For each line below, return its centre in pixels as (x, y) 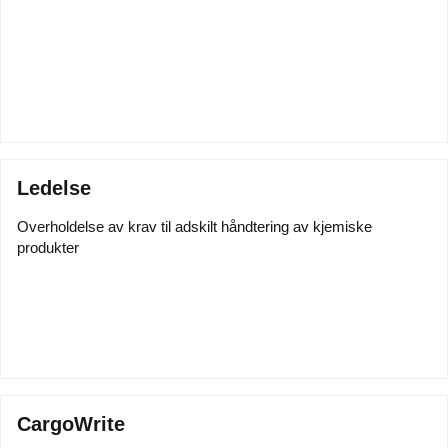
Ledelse (54, 188)
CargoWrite (71, 424)
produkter (48, 248)
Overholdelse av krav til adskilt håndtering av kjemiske (194, 227)
